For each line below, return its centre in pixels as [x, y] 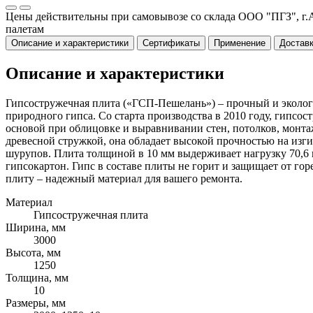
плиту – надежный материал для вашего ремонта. [124, 178]
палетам [25, 29]
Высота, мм [33, 252]
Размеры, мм [36, 303]
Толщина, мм [37, 277]
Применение [240, 43]
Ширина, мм [36, 227]
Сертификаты [171, 43]
